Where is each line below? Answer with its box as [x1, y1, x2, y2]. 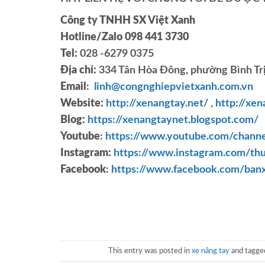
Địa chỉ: [60, 65, 99, 76]
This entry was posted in [108, 247, 192, 254]
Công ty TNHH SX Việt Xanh [60, 15, 195, 27]
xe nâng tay [192, 247, 230, 254]
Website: [60, 98, 104, 109]
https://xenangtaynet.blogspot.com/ [88, 115, 258, 126]
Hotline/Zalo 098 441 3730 [60, 32, 189, 43]
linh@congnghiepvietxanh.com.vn [94, 82, 253, 93]
